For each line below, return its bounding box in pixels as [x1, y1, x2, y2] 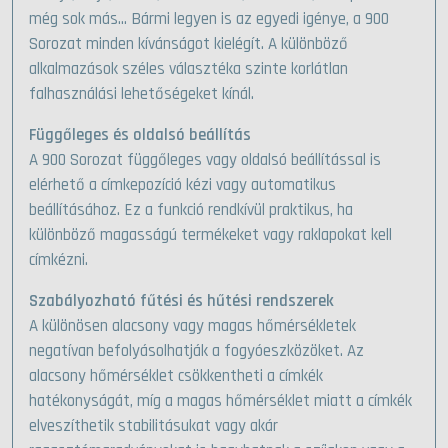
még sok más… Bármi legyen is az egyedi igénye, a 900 [29, 8, 389, 31]
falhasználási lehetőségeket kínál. [29, 83, 254, 106]
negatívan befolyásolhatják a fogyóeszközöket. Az [29, 340, 364, 363]
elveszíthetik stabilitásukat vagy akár [29, 415, 278, 438]
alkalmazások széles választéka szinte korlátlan [29, 58, 348, 81]
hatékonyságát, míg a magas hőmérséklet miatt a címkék [29, 390, 412, 413]
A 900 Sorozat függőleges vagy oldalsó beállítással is [29, 149, 381, 172]
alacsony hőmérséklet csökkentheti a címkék [29, 365, 323, 388]
